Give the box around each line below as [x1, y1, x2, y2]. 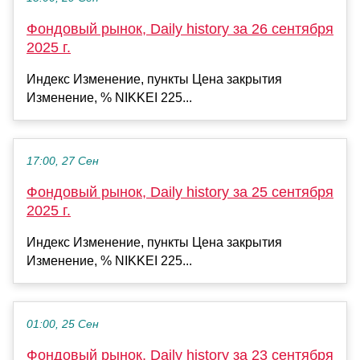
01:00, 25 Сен [27, 317, 99, 330]
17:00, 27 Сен [27, 154, 99, 167]
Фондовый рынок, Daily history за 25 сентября [27, 183, 333, 200]
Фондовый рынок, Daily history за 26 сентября [27, 20, 333, 37]
